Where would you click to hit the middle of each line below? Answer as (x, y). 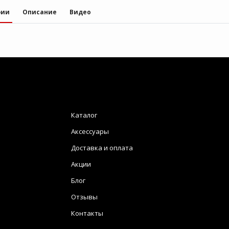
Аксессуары (90, 132)
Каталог (84, 115)
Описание (40, 12)
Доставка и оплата (102, 148)
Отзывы (84, 197)
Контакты (87, 213)
